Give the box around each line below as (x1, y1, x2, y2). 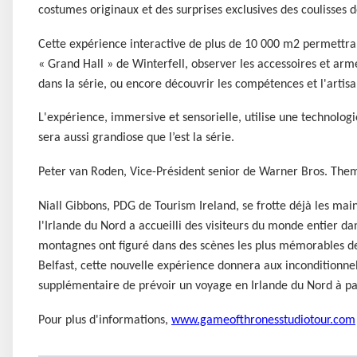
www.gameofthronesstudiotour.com (171, 314, 355, 328)
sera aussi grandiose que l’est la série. (38, 131, 234, 145)
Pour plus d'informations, (38, 314, 171, 328)
